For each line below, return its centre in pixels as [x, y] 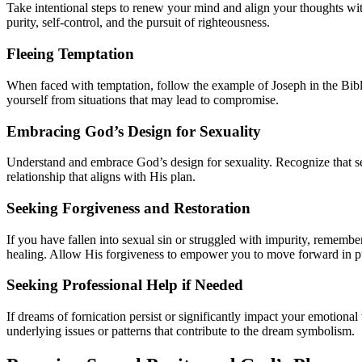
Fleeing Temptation [70, 54]
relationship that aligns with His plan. [101, 177]
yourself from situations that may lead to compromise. [143, 99]
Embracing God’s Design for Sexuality [134, 131]
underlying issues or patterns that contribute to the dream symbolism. [181, 331]
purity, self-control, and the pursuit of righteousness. [138, 23]
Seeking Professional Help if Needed [125, 285]
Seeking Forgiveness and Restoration [128, 208]
